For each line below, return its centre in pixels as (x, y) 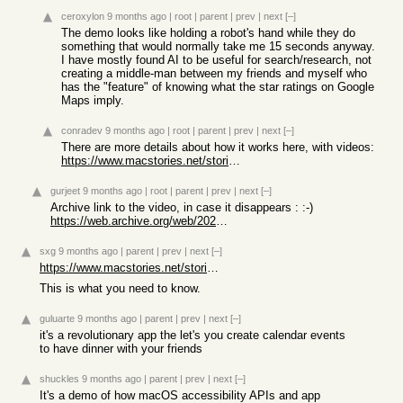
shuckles (59, 379)
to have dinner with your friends (121, 349)
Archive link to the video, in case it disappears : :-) (182, 207)
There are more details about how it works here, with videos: (218, 147)
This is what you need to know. (120, 288)
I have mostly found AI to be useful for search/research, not (216, 60)
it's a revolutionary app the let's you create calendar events (193, 335)
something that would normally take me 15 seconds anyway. (218, 46)
